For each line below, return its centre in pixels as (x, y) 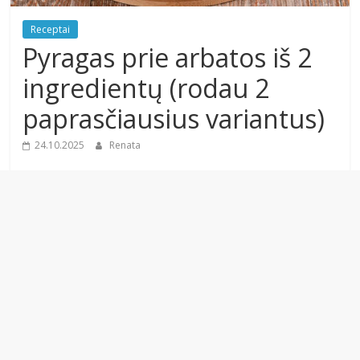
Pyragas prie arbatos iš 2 (168, 58)
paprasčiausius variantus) (174, 119)
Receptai (51, 30)
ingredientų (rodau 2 (146, 88)
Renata (125, 145)
